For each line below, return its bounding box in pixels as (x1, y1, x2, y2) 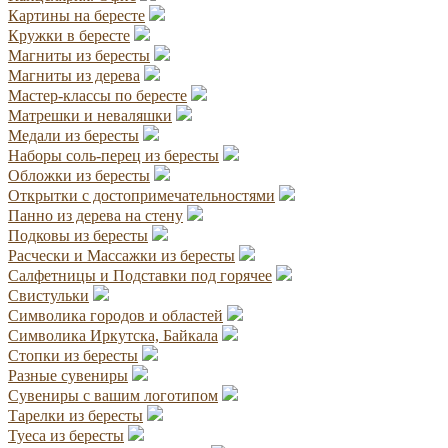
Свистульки (8, 286, 89, 304)
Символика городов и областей (8, 306, 223, 324)
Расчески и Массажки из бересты (8, 246, 235, 264)
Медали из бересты (8, 126, 139, 144)
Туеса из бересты (8, 426, 124, 444)
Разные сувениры (8, 366, 128, 384)
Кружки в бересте (8, 26, 130, 44)
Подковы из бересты (8, 226, 148, 244)
